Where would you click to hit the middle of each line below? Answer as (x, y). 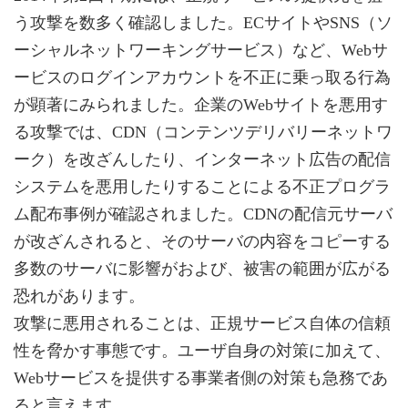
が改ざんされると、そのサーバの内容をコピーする (202, 241)
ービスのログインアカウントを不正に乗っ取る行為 (202, 77)
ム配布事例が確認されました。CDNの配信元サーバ (203, 214)
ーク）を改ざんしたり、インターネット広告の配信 (202, 159)
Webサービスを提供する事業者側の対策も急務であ (201, 377)
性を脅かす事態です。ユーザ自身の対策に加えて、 (202, 350)
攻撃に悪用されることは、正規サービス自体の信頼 (202, 323)
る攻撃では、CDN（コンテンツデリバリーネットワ (203, 132)
